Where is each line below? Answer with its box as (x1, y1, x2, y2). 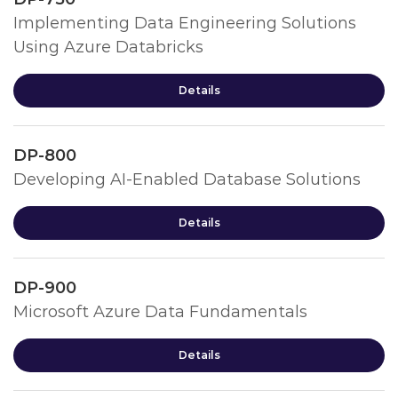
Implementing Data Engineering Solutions (13, 13, 356, 33)
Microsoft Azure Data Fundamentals (13, 302, 307, 322)
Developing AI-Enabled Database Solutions (13, 170, 361, 189)
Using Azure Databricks (13, 37, 203, 57)
